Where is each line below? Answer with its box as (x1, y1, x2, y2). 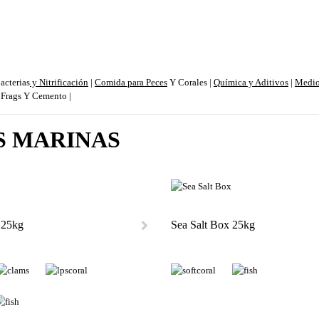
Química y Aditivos (214, 77, 288, 88)
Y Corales (167, 77, 207, 88)
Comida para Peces (95, 77, 167, 88)
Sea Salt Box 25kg (170, 219, 255, 231)
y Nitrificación (30, 77, 88, 88)
